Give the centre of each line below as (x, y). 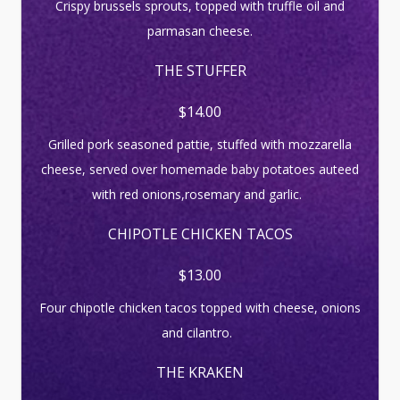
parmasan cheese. (200, 31)
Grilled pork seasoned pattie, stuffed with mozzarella (200, 144)
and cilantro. (200, 333)
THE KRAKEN (200, 372)
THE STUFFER (200, 71)
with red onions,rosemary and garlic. (200, 194)
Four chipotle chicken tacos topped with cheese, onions (200, 308)
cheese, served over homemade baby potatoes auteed (200, 169)
